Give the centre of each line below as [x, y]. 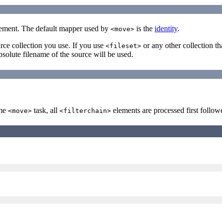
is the [144, 29]
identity [166, 29]
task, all [46, 110]
